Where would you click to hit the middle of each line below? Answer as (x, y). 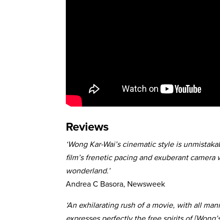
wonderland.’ (88, 170)
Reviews (87, 126)
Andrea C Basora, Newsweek (116, 184)
